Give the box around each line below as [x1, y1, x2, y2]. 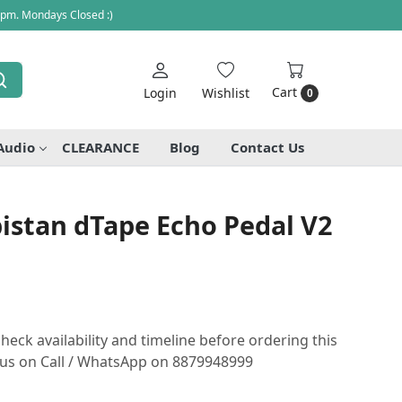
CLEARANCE [62, 137, 139, 156]
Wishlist [202, 83, 249, 101]
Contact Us [231, 137, 304, 156]
